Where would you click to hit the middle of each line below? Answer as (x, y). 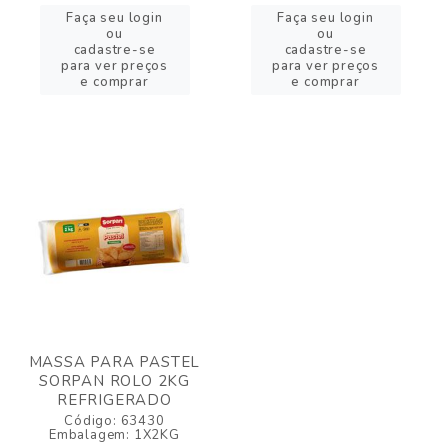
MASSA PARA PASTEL (114, 362)
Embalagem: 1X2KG (114, 435)
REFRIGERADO (114, 400)
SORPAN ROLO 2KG (114, 381)
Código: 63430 (114, 421)
